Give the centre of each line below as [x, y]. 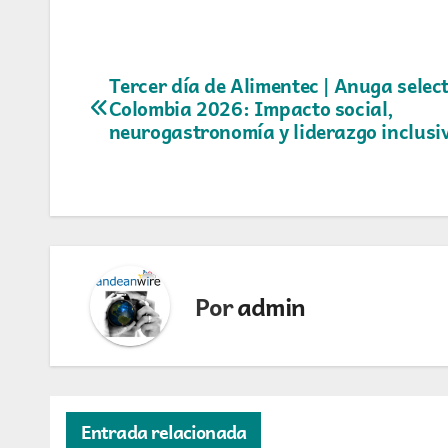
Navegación [171, 93]
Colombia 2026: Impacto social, [251, 109]
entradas [154, 175]
